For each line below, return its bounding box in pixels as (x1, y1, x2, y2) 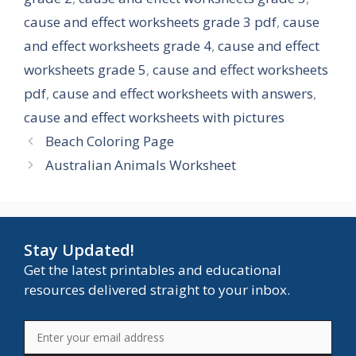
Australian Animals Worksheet (45, 156, 237, 175)
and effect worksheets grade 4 (24, 37, 211, 56)
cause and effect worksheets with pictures (24, 108, 284, 127)
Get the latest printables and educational (24, 261, 281, 280)
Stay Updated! (24, 239, 134, 261)
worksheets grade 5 (24, 60, 146, 79)
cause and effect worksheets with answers (52, 84, 313, 103)
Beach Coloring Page (45, 132, 175, 151)
